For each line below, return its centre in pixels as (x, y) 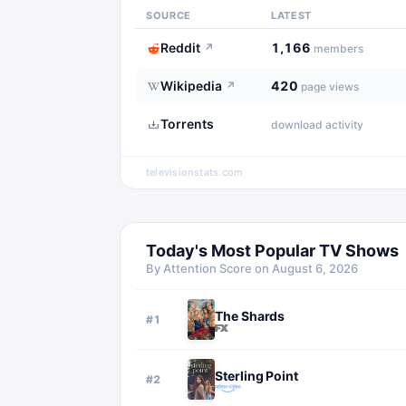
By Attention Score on (209, 268)
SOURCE (169, 15)
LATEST (291, 15)
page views (330, 87)
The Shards (250, 315)
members (338, 48)
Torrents (187, 124)
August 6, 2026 (315, 268)
